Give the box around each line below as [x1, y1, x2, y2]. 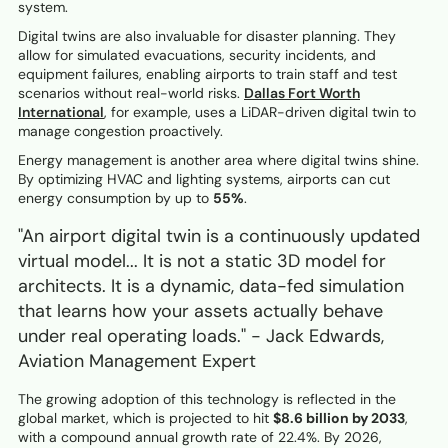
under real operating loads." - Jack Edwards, [18, 324, 384, 349]
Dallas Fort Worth [244, 84, 360, 103]
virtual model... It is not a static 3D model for [18, 249, 386, 274]
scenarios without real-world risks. [18, 84, 244, 103]
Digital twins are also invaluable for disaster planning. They [18, 27, 396, 46]
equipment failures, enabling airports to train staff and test [18, 65, 397, 84]
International [18, 103, 104, 122]
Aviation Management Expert [18, 349, 256, 374]
